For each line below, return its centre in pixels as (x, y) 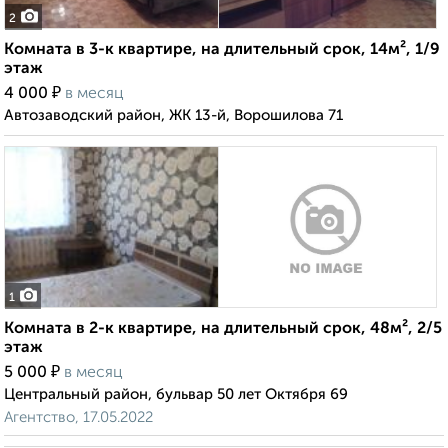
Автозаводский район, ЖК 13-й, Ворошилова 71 (173, 116)
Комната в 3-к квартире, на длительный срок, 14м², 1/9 (222, 50)
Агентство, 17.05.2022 (78, 418)
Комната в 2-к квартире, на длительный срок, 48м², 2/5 (223, 329)
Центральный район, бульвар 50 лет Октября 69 (176, 395)
